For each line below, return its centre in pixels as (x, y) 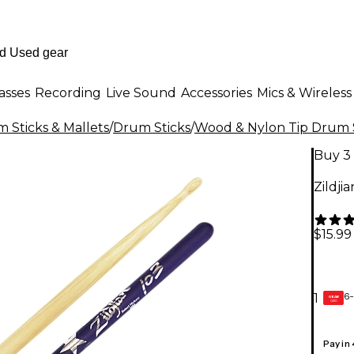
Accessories (217, 92)
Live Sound (141, 92)
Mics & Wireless (304, 92)
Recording (68, 92)
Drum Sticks (152, 128)
